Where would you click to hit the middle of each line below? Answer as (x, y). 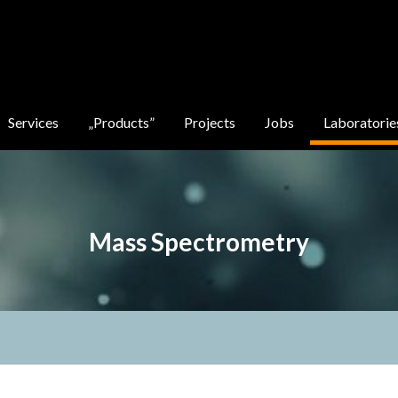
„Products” (121, 122)
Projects (210, 122)
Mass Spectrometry (199, 242)
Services (33, 122)
